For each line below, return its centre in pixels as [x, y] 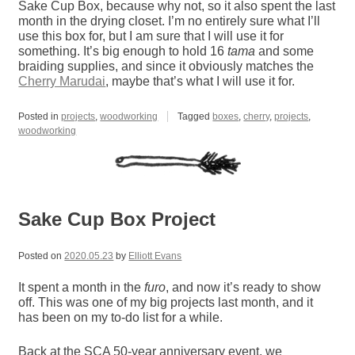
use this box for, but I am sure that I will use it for [151, 36]
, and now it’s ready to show [244, 288]
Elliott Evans [155, 256]
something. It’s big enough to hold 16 [123, 51]
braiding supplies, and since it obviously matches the [166, 66]
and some [285, 51]
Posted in [40, 116]
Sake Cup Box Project [117, 219]
